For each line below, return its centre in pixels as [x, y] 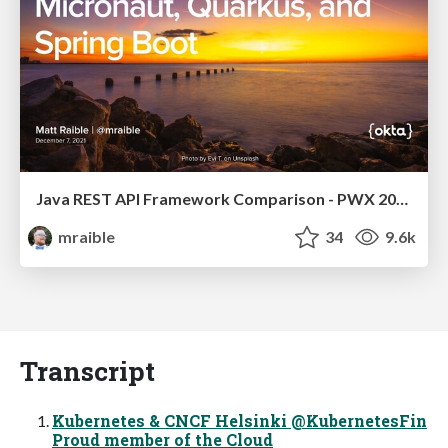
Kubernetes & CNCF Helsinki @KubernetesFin [239, 420]
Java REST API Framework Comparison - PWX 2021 [402, 198]
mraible [85, 236]
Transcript [87, 370]
